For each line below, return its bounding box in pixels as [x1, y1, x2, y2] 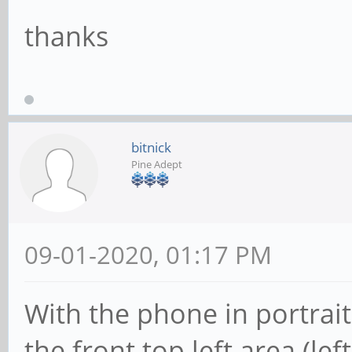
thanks [24, 17, 108, 54]
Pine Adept [131, 156, 182, 171]
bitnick [131, 137, 171, 156]
